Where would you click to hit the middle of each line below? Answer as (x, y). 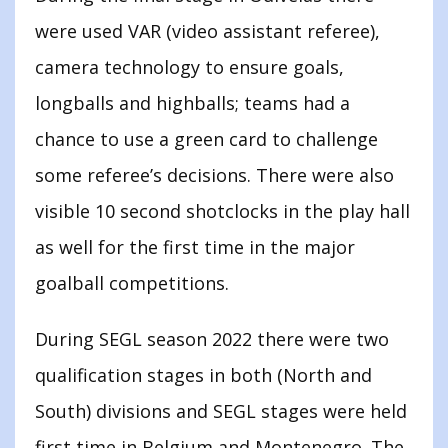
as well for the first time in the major (195, 247)
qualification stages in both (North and (203, 375)
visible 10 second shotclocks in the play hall (222, 211)
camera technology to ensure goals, (189, 67)
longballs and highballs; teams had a (192, 103)
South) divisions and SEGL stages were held (221, 411)
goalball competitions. (132, 283)
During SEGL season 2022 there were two (212, 339)
